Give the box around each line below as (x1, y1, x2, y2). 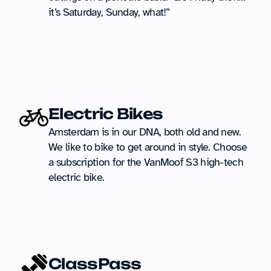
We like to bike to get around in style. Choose (48, 140, 247, 154)
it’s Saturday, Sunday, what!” (48, 5, 170, 19)
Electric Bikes (48, 105, 163, 123)
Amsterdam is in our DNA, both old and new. (48, 125, 241, 139)
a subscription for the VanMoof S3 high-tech (48, 155, 243, 169)
